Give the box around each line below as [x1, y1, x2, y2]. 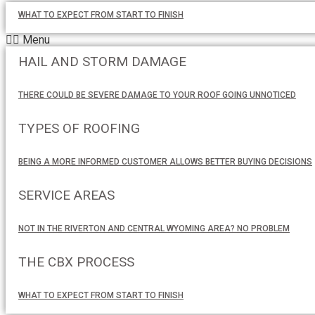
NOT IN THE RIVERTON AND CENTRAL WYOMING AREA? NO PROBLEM [18, 224, 290, 233]
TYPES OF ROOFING [18, 120, 140, 136]
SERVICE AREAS [18, 187, 115, 203]
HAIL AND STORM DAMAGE [18, 53, 186, 70]
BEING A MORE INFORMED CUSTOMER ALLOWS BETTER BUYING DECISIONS [18, 157, 312, 167]
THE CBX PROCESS [18, 254, 134, 270]
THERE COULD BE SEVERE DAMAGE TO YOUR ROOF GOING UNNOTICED [18, 90, 296, 100]
